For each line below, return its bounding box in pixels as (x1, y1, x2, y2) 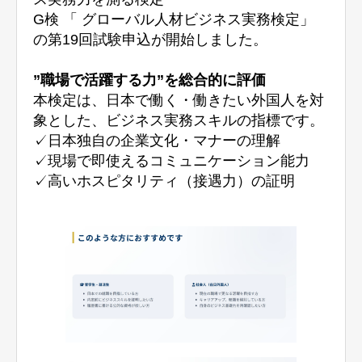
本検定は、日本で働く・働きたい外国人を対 (33, 92, 325, 109)
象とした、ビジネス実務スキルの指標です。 (33, 112, 325, 129)
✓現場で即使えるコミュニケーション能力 (33, 153, 310, 170)
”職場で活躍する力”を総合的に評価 (33, 72, 267, 89)
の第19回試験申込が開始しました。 (33, 32, 268, 48)
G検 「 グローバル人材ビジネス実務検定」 (33, 11, 315, 28)
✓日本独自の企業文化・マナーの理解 (33, 133, 281, 149)
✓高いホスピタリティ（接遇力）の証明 (33, 173, 296, 190)
